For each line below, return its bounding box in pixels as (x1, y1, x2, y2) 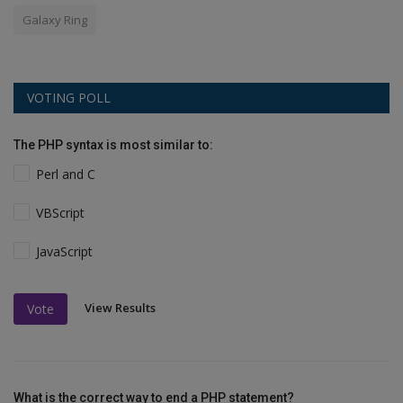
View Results (85, 300, 156, 317)
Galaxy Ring (22, 12, 87, 29)
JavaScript (36, 243, 94, 261)
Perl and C (36, 166, 96, 184)
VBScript (36, 204, 85, 222)
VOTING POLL (27, 89, 111, 107)
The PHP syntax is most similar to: (13, 138, 213, 153)
